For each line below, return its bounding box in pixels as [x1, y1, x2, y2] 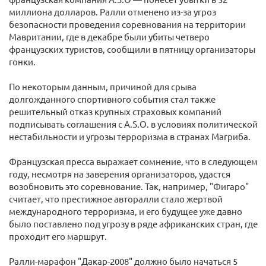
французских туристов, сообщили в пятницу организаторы [9, 43, 255, 55]
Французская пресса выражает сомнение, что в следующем [9, 156, 258, 167]
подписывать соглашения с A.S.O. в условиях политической [9, 118, 258, 129]
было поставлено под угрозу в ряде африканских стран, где [9, 218, 258, 229]
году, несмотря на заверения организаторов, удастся [9, 168, 230, 179]
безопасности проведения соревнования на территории [9, 18, 246, 30]
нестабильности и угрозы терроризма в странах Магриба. [9, 131, 251, 142]
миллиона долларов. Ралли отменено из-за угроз [9, 6, 216, 17]
